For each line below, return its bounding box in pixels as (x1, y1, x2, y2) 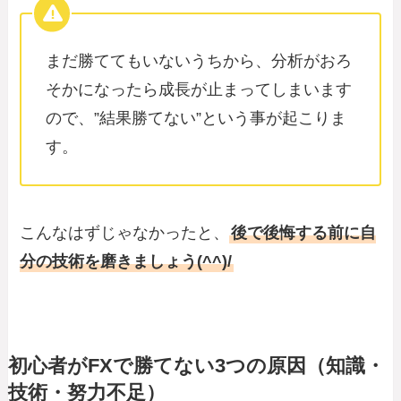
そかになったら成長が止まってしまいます (46, 80, 353, 98)
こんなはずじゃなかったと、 (20, 224, 230, 243)
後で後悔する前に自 (231, 224, 377, 243)
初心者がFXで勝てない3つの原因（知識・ (7, 355, 385, 378)
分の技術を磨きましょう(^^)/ (20, 252, 233, 271)
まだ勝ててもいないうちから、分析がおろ (46, 51, 353, 70)
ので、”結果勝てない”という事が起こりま (46, 108, 347, 127)
